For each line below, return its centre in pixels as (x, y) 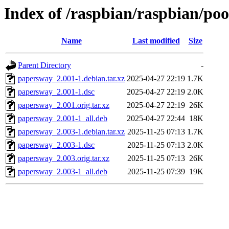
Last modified (156, 41)
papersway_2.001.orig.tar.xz (64, 105)
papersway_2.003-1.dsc (56, 145)
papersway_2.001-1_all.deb (63, 119)
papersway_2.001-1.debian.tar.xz (71, 79)
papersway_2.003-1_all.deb (63, 172)
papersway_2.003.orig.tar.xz (64, 158)
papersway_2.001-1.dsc (56, 92)
